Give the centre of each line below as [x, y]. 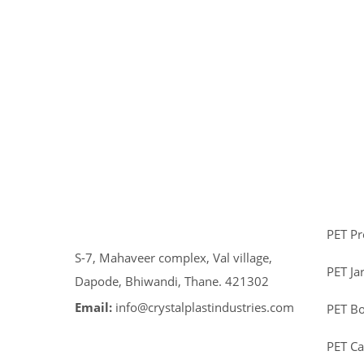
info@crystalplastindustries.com [205, 308]
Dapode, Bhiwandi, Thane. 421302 [172, 282]
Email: [95, 308]
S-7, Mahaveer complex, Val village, [173, 258]
